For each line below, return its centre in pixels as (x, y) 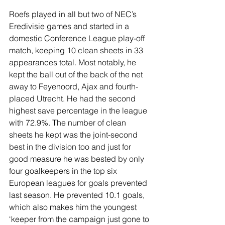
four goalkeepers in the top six (64, 171)
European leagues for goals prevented (79, 183)
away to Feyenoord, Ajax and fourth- (74, 86)
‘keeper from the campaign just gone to (80, 219)
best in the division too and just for (71, 146)
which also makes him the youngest (74, 207)
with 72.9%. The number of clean (69, 122)
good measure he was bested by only (78, 158)
